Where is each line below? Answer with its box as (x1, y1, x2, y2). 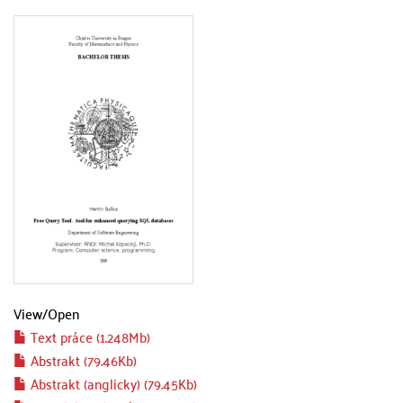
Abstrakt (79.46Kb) (27, 346, 137, 372)
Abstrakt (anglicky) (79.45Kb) (27, 370, 197, 396)
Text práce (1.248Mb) (27, 323, 150, 349)
